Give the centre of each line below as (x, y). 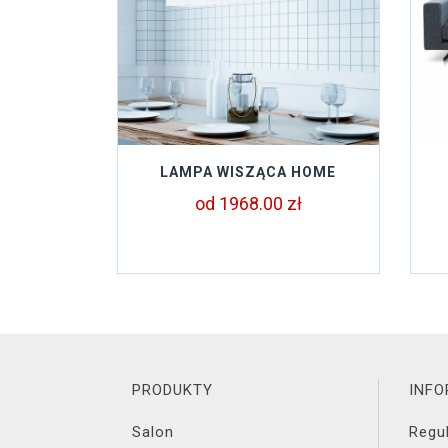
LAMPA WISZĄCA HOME (248, 172)
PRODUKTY (172, 390)
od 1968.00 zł (248, 203)
